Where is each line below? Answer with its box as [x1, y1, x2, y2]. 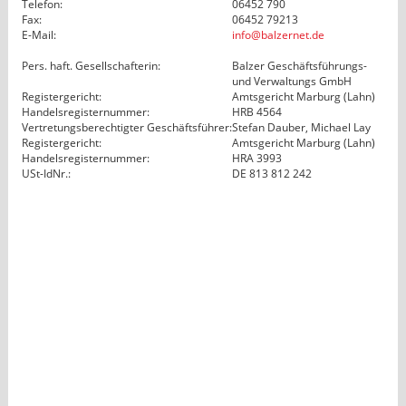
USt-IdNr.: [21, 165, 71, 181]
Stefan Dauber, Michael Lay [231, 119, 371, 135]
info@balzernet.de [231, 26, 324, 43]
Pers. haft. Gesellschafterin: [21, 57, 160, 73]
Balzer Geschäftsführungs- [231, 57, 367, 73]
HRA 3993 [231, 150, 282, 166]
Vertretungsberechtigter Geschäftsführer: [21, 119, 232, 135]
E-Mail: [21, 26, 56, 43]
